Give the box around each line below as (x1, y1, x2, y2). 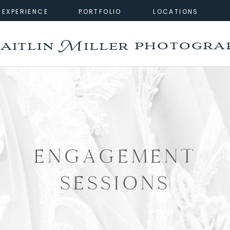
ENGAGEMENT (33, 144, 197, 168)
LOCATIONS (153, 7, 199, 16)
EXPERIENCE (2, 7, 48, 16)
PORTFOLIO (79, 7, 122, 16)
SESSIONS (60, 170, 170, 195)
